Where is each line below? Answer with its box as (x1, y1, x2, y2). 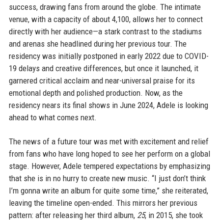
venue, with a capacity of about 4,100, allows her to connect (8, 14, 203, 24)
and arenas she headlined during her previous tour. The (8, 39, 187, 49)
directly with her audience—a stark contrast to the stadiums (8, 27, 202, 36)
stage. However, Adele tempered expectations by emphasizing (8, 161, 210, 171)
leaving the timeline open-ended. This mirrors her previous (8, 198, 197, 208)
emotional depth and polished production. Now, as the (8, 88, 183, 98)
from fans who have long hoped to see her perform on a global (8, 149, 210, 159)
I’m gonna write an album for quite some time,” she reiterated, (8, 186, 208, 195)
